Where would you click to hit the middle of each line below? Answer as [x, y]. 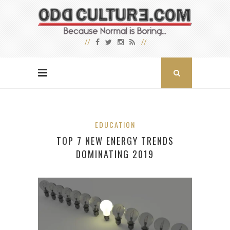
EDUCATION [115, 125]
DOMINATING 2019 [115, 154]
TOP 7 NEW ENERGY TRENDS [115, 141]
